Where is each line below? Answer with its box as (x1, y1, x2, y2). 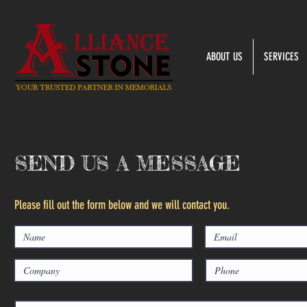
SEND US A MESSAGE (14, 151, 241, 175)
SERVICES (263, 50, 299, 63)
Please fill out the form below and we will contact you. (14, 197, 230, 212)
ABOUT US (206, 50, 243, 63)
